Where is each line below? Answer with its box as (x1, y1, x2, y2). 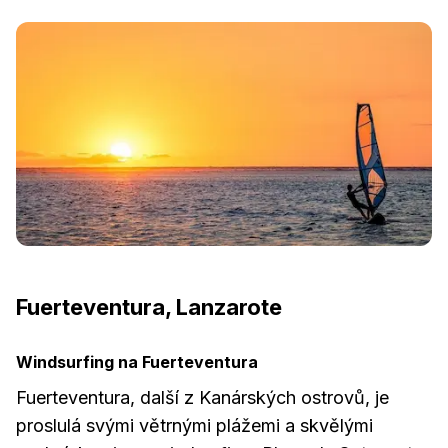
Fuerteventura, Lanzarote (16, 294, 282, 320)
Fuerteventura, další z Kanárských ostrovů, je (16, 387, 389, 408)
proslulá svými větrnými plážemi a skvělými (16, 415, 373, 436)
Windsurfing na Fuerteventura (16, 352, 258, 372)
